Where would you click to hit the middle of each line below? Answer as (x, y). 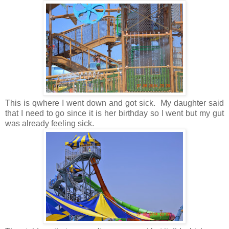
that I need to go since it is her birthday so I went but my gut (114, 113)
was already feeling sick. (52, 124)
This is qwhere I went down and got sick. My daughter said (114, 103)
